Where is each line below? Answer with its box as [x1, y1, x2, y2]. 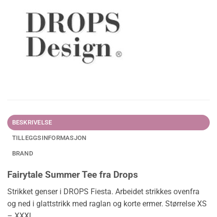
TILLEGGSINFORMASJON [12, 134, 87, 142]
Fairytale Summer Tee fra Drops [7, 169, 138, 181]
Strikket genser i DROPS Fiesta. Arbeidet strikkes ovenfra [7, 186, 200, 196]
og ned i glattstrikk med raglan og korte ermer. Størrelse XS [7, 199, 207, 208]
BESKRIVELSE [12, 119, 52, 126]
